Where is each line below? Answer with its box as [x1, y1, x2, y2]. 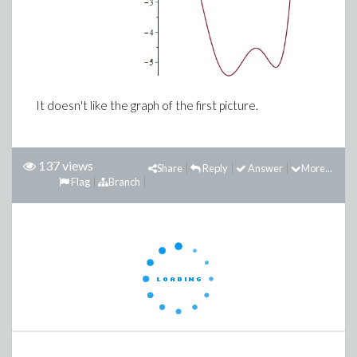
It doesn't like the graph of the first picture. [36, 98, 261, 113]
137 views [38, 158, 93, 174]
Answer [246, 162, 283, 175]
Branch [108, 175, 140, 189]
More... [301, 162, 332, 175]
